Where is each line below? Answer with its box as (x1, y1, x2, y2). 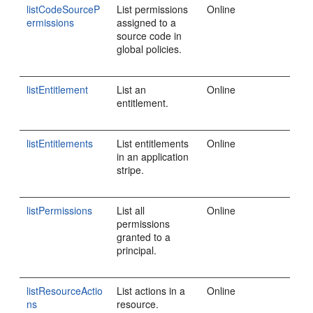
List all (117, 203, 145, 217)
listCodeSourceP (27, 2, 101, 16)
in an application (117, 150, 189, 163)
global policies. (117, 42, 182, 56)
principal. (117, 243, 157, 257)
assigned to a (117, 15, 177, 29)
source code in (117, 29, 182, 43)
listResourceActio (27, 284, 103, 298)
